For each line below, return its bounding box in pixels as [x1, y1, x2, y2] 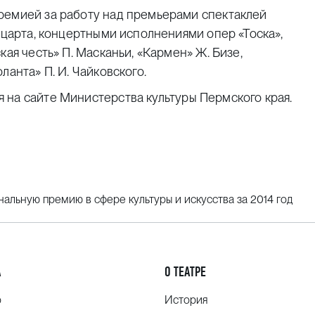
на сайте [7, 89, 60, 105]
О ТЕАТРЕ [164, 264, 206, 280]
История [164, 293, 208, 307]
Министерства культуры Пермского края [59, 89, 290, 105]
